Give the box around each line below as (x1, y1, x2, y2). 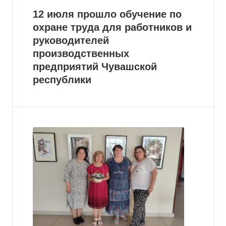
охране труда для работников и (33, 22, 192, 33)
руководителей (33, 35, 109, 46)
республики (33, 74, 91, 85)
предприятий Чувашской (33, 61, 157, 72)
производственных (33, 48, 129, 59)
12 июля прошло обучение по (33, 9, 182, 20)
